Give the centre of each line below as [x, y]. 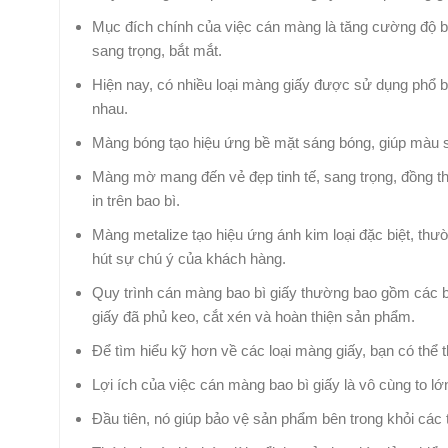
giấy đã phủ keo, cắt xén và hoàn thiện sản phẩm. [253, 316]
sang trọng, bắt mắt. [157, 50]
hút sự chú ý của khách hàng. [189, 258]
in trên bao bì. [136, 200]
